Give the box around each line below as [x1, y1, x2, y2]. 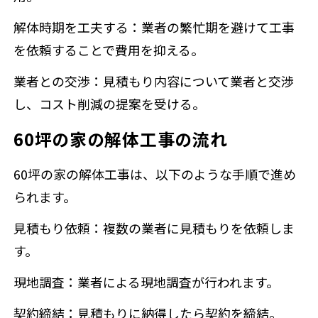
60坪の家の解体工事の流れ [13, 126, 228, 151]
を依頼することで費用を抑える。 [13, 40, 204, 60]
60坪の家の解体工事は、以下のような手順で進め [13, 164, 297, 183]
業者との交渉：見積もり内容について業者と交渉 [13, 71, 295, 90]
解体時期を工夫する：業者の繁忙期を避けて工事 [13, 18, 295, 37]
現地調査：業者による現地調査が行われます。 [13, 272, 280, 291]
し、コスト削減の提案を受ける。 [13, 94, 206, 113]
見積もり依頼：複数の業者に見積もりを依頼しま [13, 218, 295, 237]
